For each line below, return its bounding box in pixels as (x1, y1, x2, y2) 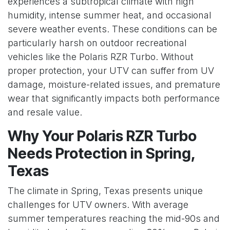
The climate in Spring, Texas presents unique (8, 185, 203, 196)
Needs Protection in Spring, (8, 144, 195, 162)
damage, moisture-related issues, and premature (8, 79, 220, 90)
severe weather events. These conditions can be (8, 23, 217, 34)
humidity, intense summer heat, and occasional (8, 9, 212, 21)
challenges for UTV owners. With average (8, 199, 188, 210)
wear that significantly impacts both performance (8, 92, 220, 104)
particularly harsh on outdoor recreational (8, 37, 187, 48)
